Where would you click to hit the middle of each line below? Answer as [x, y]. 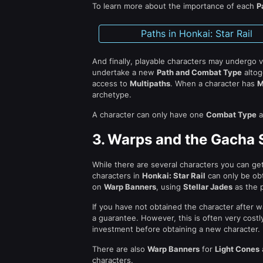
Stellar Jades [208, 187]
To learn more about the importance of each [174, 6]
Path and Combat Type [199, 72]
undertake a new [124, 72]
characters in [117, 176]
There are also [120, 249]
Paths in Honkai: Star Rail [196, 33]
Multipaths [150, 83]
